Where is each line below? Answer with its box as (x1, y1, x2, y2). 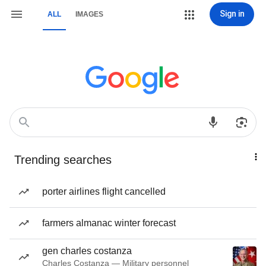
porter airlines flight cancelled (42, 186, 166, 197)
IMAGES (75, 10, 103, 18)
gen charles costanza (42, 246, 132, 256)
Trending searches (14, 153, 112, 166)
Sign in (219, 9, 245, 18)
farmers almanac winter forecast (42, 218, 176, 228)
